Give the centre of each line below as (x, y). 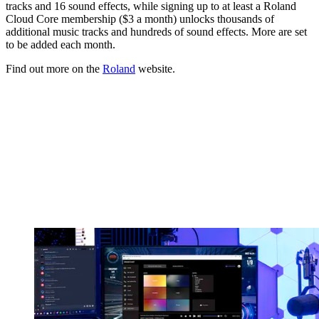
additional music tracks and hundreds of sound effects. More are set (156, 32)
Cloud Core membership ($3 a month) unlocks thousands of (140, 19)
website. (155, 69)
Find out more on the (54, 69)
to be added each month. (61, 45)
